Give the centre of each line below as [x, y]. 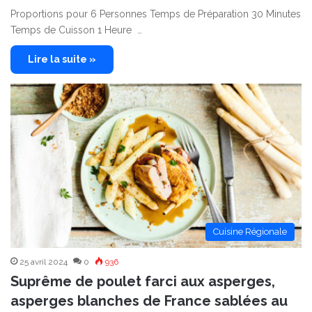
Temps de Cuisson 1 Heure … [76, 30]
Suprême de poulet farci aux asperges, [143, 281]
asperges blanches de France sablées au [149, 301]
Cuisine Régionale [250, 232]
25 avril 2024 [44, 262]
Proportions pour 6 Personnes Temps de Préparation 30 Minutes [156, 14]
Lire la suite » [62, 60]
